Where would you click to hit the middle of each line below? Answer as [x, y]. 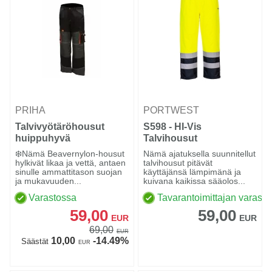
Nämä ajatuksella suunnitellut [200, 154]
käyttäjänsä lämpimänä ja [192, 172]
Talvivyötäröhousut [60, 127]
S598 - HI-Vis [173, 127]
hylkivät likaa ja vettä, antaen [70, 163]
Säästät [35, 242]
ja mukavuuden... [48, 181]
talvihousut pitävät [178, 163]
